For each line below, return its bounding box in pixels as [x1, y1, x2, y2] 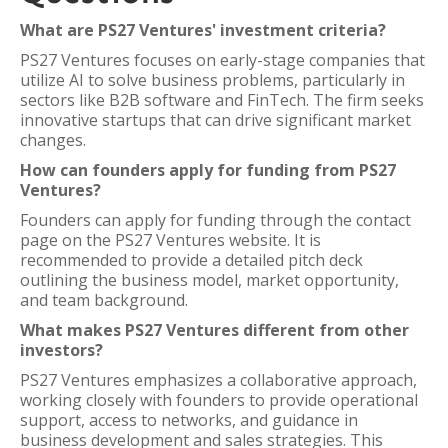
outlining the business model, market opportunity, [20, 269, 399, 291]
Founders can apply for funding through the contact [20, 209, 411, 231]
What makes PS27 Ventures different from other [20, 319, 409, 341]
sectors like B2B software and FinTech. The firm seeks [20, 89, 424, 111]
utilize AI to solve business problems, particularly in [20, 69, 405, 91]
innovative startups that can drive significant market [20, 109, 411, 131]
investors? [20, 339, 103, 361]
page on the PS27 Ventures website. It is [20, 229, 321, 251]
